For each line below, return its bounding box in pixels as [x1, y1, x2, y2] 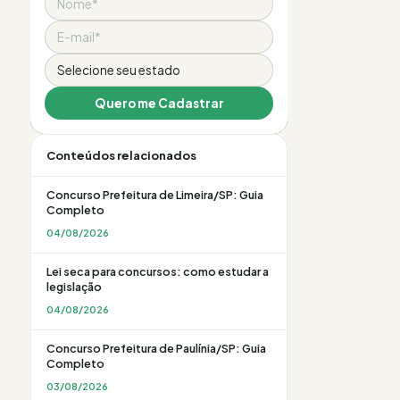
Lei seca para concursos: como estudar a [46, 264, 269, 279]
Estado [44, 54, 96, 73]
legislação [46, 279, 102, 294]
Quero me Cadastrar [94, 96, 224, 111]
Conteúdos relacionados [46, 148, 196, 162]
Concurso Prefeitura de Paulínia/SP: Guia [46, 341, 266, 355]
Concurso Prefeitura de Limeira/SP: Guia [46, 187, 263, 202]
